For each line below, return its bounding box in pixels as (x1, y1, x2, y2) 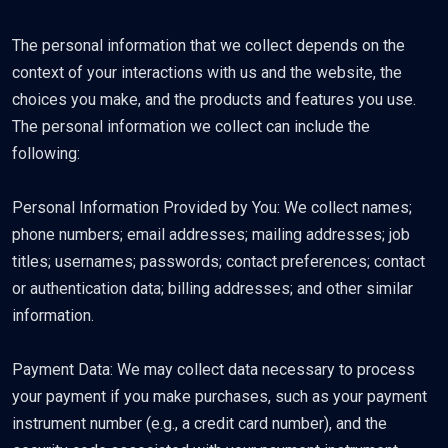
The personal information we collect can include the (12, 117, 370, 136)
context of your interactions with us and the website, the (12, 63, 402, 82)
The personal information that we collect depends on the (12, 36, 405, 55)
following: (12, 144, 80, 163)
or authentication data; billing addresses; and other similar (12, 279, 413, 298)
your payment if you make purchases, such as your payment (12, 387, 427, 406)
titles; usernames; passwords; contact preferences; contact (12, 252, 425, 271)
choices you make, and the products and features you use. (12, 90, 416, 109)
